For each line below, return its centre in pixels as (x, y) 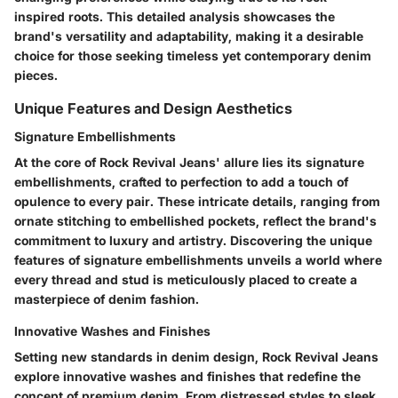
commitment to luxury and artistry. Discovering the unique (193, 241)
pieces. (36, 76)
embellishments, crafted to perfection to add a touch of (181, 182)
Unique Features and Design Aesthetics (153, 109)
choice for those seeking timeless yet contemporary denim (193, 56)
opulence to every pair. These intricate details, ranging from (197, 202)
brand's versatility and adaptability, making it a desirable (189, 36)
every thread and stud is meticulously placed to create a (186, 280)
